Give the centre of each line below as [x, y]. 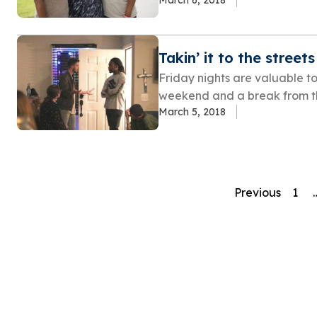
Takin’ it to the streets [237, 57]
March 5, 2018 [192, 111]
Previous [257, 192]
